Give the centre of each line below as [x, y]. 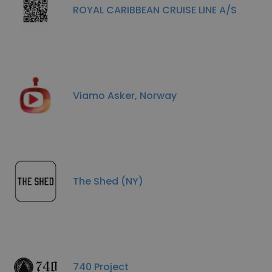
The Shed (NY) [108, 181]
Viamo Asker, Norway [125, 95]
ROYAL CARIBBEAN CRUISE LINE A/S [155, 10]
